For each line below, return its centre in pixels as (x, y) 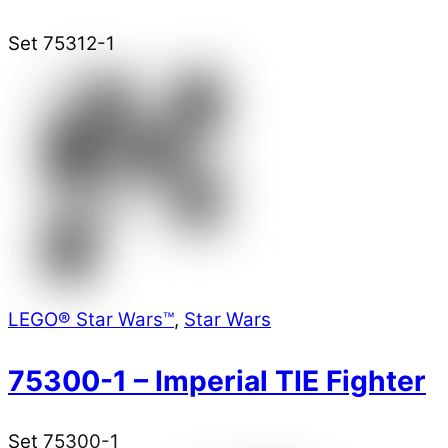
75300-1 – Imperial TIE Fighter (217, 380)
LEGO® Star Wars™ (91, 320)
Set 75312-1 (61, 43)
